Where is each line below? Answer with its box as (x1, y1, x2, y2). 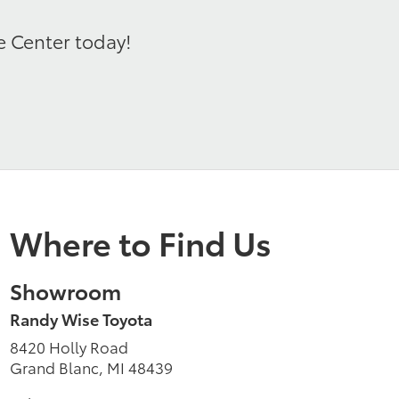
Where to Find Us (10, 219, 272, 265)
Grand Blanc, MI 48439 (10, 356, 173, 379)
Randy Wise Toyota (10, 307, 152, 331)
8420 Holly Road (10, 336, 128, 358)
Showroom (10, 275, 121, 306)
